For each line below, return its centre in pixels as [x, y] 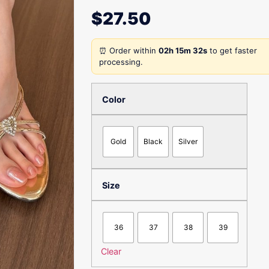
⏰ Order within [129, 50]
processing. [121, 62]
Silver [188, 141]
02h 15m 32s [183, 50]
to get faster [232, 50]
